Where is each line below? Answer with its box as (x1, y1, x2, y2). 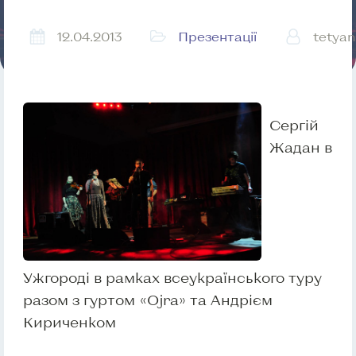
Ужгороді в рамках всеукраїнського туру (23, 269, 322, 287)
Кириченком (23, 313, 116, 331)
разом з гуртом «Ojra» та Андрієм (23, 291, 273, 309)
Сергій (269, 116, 319, 134)
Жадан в (269, 138, 332, 157)
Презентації (178, 29, 257, 44)
